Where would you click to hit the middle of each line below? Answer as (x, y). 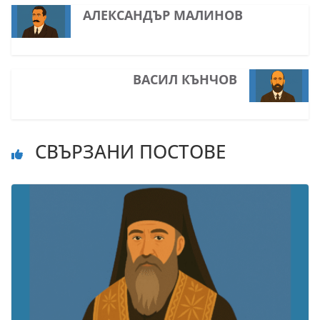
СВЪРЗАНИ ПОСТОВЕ (128, 152)
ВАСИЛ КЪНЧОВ (185, 80)
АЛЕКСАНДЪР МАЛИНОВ (162, 15)
